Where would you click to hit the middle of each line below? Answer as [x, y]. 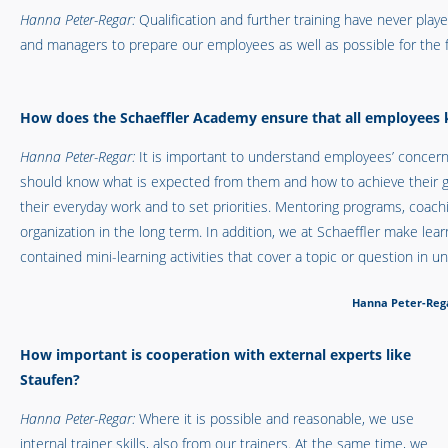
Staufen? [52, 380]
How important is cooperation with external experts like [215, 355]
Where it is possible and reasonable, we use [276, 419]
